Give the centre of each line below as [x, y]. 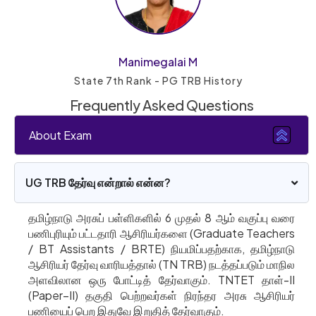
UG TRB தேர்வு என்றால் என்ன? [98, 183]
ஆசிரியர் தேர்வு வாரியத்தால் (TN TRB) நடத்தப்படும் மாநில [162, 265]
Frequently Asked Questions [162, 105]
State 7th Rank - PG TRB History [158, 81]
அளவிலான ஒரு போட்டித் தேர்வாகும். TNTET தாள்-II [162, 280]
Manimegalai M [158, 62]
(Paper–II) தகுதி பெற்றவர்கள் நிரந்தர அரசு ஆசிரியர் [162, 296]
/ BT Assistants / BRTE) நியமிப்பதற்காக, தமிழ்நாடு [162, 249]
